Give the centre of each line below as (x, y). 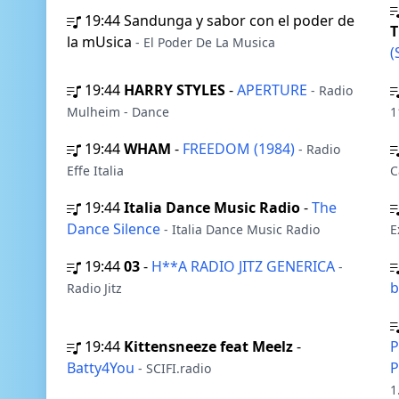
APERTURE (274, 90)
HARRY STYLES (175, 90)
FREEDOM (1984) (240, 149)
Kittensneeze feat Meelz (208, 346)
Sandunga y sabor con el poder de (239, 20)
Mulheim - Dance (118, 112)
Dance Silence (115, 229)
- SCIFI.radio (175, 368)
